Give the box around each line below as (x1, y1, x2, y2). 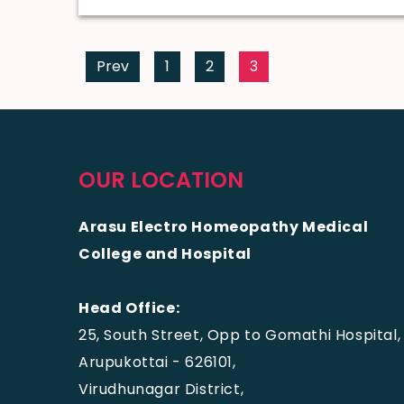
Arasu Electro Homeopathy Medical (78, 216, 369, 237)
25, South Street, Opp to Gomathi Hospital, (78, 325, 401, 345)
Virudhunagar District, (78, 379, 244, 399)
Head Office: (78, 298, 180, 318)
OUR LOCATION (78, 165, 243, 195)
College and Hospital (78, 243, 252, 264)
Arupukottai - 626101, (78, 352, 236, 372)
